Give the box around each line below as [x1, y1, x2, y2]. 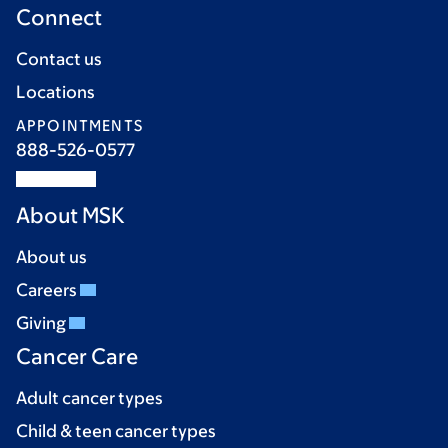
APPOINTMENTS [16, 117, 143, 134]
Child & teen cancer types [16, 421, 216, 441]
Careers [16, 280, 80, 300]
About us [16, 247, 87, 267]
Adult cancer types [16, 388, 163, 408]
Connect [16, 5, 102, 30]
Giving [16, 313, 69, 333]
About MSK [16, 203, 125, 228]
